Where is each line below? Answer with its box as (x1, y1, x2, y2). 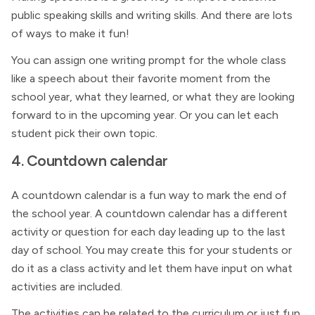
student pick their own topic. (11, 127, 157, 140)
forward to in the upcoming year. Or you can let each (11, 108, 278, 122)
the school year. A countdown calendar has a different (11, 207, 288, 220)
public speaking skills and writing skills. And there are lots (11, 8, 292, 22)
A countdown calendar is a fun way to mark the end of (11, 188, 287, 202)
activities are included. (11, 280, 122, 293)
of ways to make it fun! (11, 27, 129, 40)
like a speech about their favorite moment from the (11, 72, 271, 85)
